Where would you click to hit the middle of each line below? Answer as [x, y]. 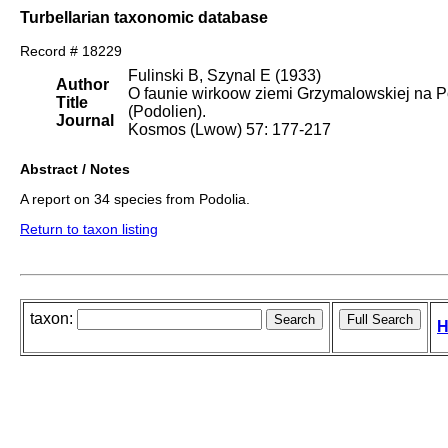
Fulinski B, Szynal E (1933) [224, 76]
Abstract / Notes [75, 169]
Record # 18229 [71, 51]
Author [82, 85]
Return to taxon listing [89, 229]
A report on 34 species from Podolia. [135, 199]
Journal [85, 121]
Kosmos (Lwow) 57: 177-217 [229, 130]
